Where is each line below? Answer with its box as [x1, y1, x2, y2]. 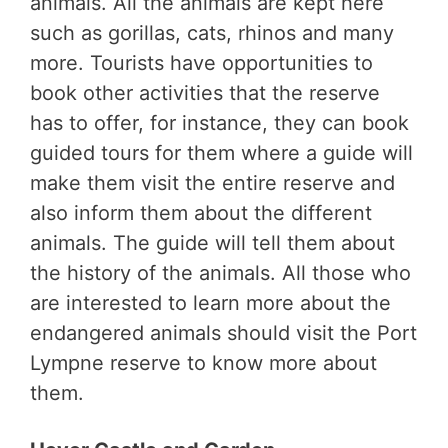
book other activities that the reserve [30, 81, 380, 106]
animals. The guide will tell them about [30, 231, 395, 256]
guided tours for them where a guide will [30, 141, 413, 166]
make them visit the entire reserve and [30, 171, 395, 196]
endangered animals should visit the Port [30, 321, 417, 346]
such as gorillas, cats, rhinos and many [30, 21, 394, 46]
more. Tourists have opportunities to [30, 51, 373, 76]
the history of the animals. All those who [30, 261, 411, 286]
